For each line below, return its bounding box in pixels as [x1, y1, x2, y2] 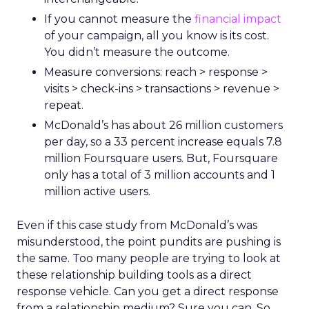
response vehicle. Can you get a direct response [17, 285, 279, 298]
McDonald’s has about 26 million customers [44, 119, 283, 132]
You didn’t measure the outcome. [44, 46, 230, 59]
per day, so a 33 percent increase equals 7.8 [44, 135, 282, 148]
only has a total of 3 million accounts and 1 [44, 168, 275, 181]
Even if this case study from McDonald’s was [17, 219, 257, 232]
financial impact [195, 12, 281, 26]
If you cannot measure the [44, 12, 195, 26]
